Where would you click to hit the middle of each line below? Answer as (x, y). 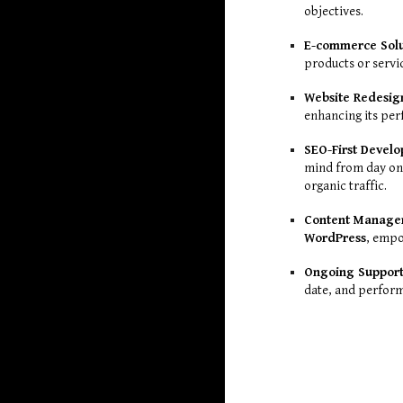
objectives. (334, 11)
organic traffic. (346, 185)
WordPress (336, 237)
